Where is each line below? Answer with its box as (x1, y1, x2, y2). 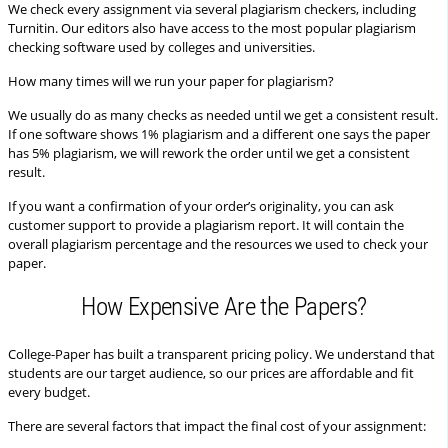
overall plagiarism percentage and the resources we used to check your (8, 235, 428, 253)
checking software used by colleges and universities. (8, 38, 315, 56)
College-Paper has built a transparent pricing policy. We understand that (8, 345, 435, 363)
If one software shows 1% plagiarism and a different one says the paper (8, 125, 430, 143)
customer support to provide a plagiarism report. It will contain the (8, 216, 404, 234)
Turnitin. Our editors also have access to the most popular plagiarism (8, 19, 416, 37)
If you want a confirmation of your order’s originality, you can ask (8, 197, 394, 215)
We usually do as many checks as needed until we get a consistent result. (8, 106, 438, 124)
